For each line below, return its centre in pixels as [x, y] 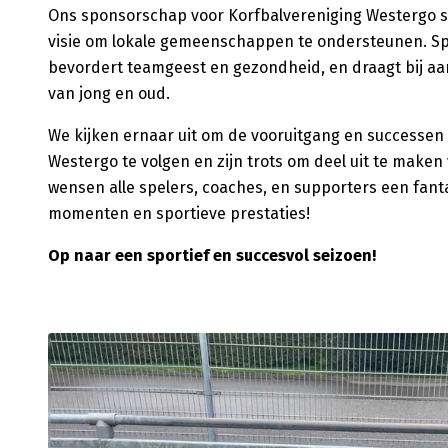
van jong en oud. [111, 93]
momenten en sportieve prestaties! [179, 213]
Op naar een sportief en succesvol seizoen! [212, 255]
